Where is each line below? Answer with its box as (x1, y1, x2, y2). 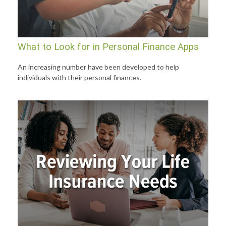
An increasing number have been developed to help (18, 63, 179, 72)
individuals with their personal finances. (18, 73, 141, 82)
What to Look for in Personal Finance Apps (18, 41, 199, 52)
